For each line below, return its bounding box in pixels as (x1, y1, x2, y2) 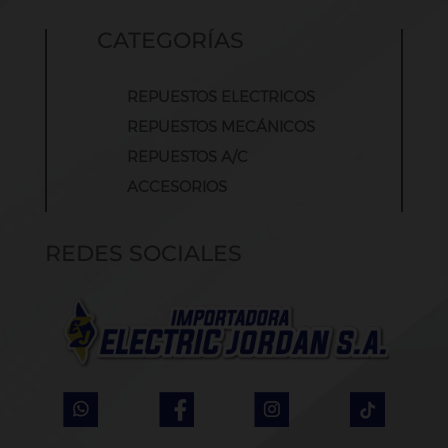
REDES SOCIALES (44, 240, 242, 268)
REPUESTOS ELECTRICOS (126, 87, 315, 107)
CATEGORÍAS (96, 27, 244, 55)
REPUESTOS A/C (126, 147, 248, 167)
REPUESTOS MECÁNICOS (126, 117, 315, 137)
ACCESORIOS (126, 177, 227, 197)
